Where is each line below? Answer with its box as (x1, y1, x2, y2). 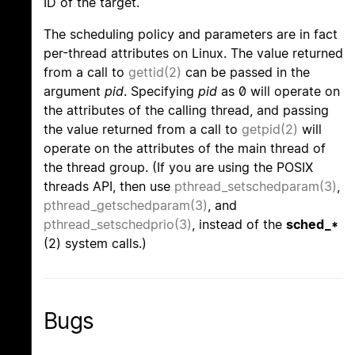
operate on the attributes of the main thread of (44, 140, 326, 157)
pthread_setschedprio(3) (44, 216, 192, 233)
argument (44, 83, 105, 100)
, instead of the (192, 216, 286, 233)
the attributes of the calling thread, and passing (44, 102, 329, 119)
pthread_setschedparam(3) (174, 178, 337, 195)
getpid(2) (242, 121, 298, 138)
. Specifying (124, 83, 198, 100)
